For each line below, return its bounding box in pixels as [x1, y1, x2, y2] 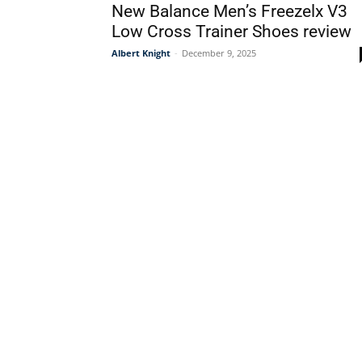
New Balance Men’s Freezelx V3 [112, 2, 347, 21]
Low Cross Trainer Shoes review [112, 22, 351, 41]
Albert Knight [112, 47, 170, 59]
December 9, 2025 [182, 47, 256, 59]
